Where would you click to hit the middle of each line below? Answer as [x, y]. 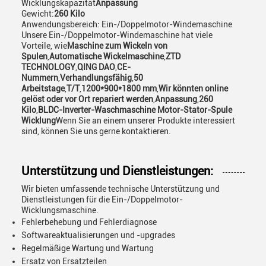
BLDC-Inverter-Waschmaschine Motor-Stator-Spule [135, 110]
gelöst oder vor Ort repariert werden [87, 99]
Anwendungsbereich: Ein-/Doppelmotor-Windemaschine [127, 24]
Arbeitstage [43, 88]
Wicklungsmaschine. [60, 210]
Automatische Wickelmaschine [107, 56]
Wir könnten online [193, 88]
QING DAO [96, 67]
